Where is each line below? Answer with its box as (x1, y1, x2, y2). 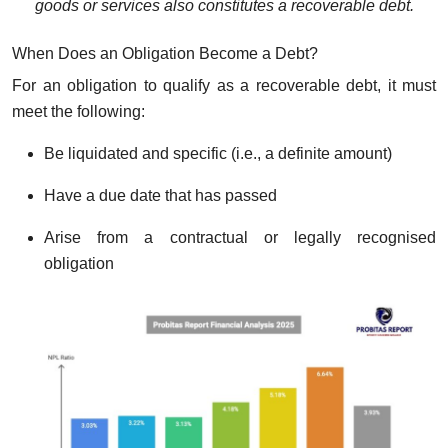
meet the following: (12, 103, 145, 121)
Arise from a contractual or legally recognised (44, 229, 436, 247)
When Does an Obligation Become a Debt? (12, 45, 318, 63)
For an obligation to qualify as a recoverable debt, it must (12, 77, 436, 95)
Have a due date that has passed (44, 187, 277, 205)
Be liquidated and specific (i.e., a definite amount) (44, 145, 392, 163)
